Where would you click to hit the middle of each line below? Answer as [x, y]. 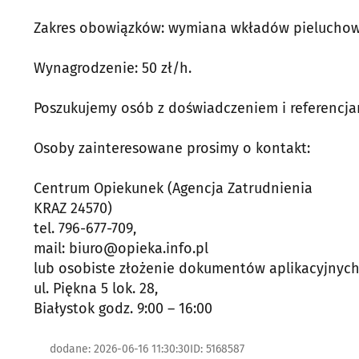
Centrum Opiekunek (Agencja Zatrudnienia [173, 188]
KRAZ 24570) [73, 208]
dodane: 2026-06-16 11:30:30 [120, 349]
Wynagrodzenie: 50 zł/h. [113, 68]
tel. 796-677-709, [85, 228]
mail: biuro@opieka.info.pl [121, 248]
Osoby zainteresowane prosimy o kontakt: [172, 148]
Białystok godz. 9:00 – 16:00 [123, 309]
